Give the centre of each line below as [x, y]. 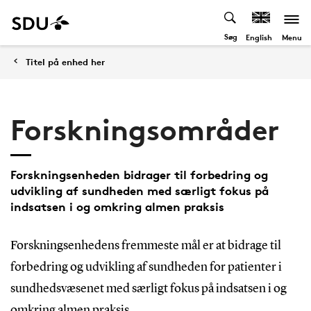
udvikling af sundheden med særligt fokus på [139, 191]
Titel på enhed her [65, 62]
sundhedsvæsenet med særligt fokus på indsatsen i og [148, 289]
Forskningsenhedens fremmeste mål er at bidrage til [145, 246]
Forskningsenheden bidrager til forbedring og [139, 175]
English [259, 37]
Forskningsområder [144, 130]
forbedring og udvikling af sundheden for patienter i [146, 267]
